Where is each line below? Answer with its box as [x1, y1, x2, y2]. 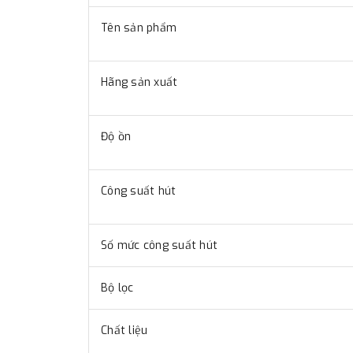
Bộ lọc [101, 281, 134, 295]
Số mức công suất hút [101, 238, 217, 253]
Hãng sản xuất [101, 75, 178, 90]
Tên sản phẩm [101, 20, 176, 35]
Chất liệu [101, 323, 148, 338]
